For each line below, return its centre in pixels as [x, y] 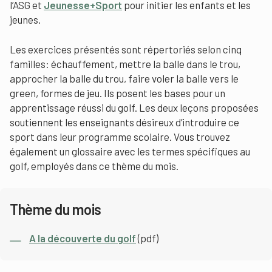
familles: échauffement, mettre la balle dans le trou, [125, 63]
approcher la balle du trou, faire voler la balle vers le [124, 78]
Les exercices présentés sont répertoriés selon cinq [126, 49]
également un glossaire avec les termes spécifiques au [130, 151]
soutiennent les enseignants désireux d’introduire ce [124, 122]
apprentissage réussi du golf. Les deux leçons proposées [134, 107]
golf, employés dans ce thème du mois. [94, 165]
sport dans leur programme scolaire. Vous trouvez [120, 136]
